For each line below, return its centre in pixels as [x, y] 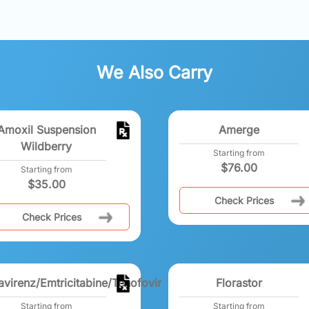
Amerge [239, 129]
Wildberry [47, 146]
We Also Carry [154, 72]
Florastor [239, 282]
